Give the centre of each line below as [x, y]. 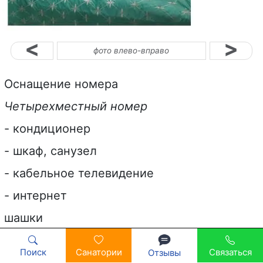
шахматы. [32, 240]
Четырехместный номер [76, 106]
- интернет [36, 195]
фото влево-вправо [131, 50]
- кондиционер [47, 128]
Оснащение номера [61, 84]
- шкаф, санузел [50, 151]
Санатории [99, 252]
